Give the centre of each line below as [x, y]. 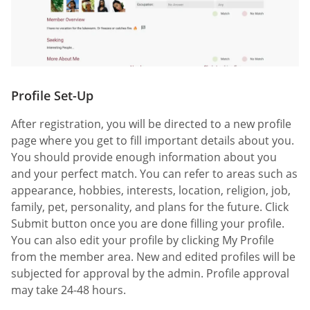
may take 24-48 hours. [69, 290]
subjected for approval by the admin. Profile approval [150, 273]
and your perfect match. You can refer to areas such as [154, 173]
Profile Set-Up [52, 95]
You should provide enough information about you [144, 157]
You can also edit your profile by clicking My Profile [143, 240]
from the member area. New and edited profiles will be [153, 256]
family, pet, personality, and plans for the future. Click [150, 207]
